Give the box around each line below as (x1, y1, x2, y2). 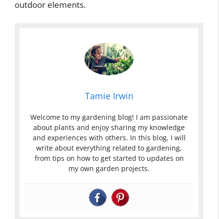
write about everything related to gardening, (36, 143, 182, 153)
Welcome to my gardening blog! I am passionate (30, 112, 188, 122)
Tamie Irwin (85, 89, 133, 102)
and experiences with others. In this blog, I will (32, 132, 186, 142)
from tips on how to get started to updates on (34, 153, 184, 163)
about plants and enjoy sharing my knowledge (33, 122, 185, 132)
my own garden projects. (68, 163, 150, 173)
